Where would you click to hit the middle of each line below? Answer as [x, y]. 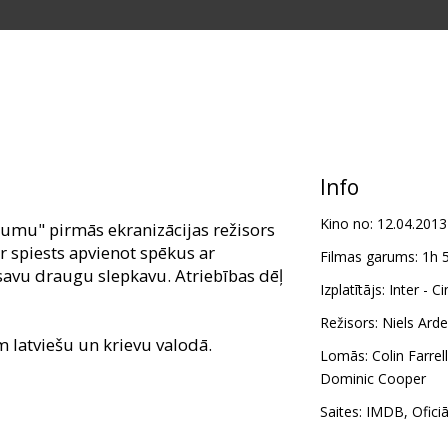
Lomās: [343, 356]
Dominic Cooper [372, 379]
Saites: [340, 412]
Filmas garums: [368, 257]
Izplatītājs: [352, 290]
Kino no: [346, 224]
